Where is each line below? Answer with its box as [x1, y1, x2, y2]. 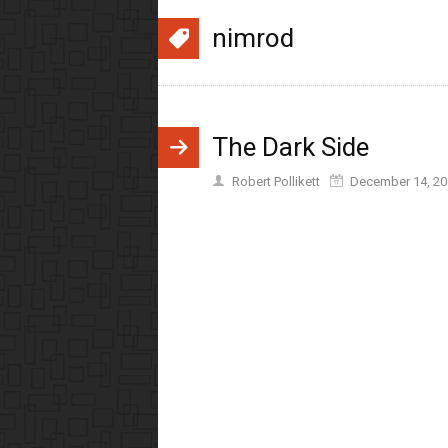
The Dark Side [212, 131, 369, 162]
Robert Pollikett [232, 173, 320, 189]
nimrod [212, 22, 294, 53]
